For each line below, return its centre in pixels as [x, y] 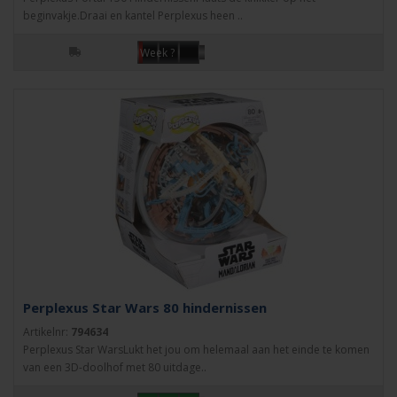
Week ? [157, 52]
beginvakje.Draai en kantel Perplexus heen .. [133, 16]
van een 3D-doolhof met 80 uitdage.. [115, 367]
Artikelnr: [47, 332]
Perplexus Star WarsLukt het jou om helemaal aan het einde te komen [196, 350]
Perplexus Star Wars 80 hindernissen [145, 307]
